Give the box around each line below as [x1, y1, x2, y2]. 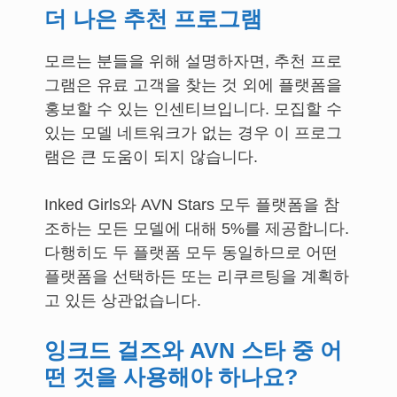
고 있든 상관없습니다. [44, 292, 201, 309]
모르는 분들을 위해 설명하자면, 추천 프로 [44, 52, 342, 70]
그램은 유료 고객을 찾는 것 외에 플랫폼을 [44, 76, 342, 94]
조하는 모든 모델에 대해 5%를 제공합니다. [44, 220, 349, 237]
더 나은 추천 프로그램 [44, 6, 262, 31]
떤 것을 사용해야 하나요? [44, 364, 298, 389]
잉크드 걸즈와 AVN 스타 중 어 [44, 338, 342, 362]
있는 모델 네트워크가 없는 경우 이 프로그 [44, 124, 342, 142]
